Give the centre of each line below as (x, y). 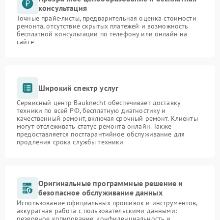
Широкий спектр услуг (79, 88)
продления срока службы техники (70, 142)
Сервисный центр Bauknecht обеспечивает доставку (99, 103)
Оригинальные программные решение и (111, 183)
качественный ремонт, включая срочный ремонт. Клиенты (107, 119)
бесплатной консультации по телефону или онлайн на (102, 34)
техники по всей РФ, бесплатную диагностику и (91, 111)
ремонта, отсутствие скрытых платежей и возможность (103, 26)
